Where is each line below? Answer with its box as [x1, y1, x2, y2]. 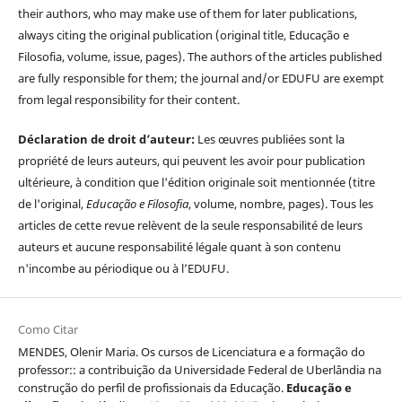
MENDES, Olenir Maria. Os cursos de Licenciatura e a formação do [17, 344, 365, 361]
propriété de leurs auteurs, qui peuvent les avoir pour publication [17, 153, 365, 170]
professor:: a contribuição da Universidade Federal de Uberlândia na [17, 362, 381, 379]
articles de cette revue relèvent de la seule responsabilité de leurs [17, 217, 363, 234]
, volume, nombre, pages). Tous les [188, 196, 373, 213]
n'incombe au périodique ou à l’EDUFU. [17, 260, 229, 277]
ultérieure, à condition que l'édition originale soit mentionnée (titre [17, 174, 375, 191]
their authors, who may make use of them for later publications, [17, 5, 357, 22]
